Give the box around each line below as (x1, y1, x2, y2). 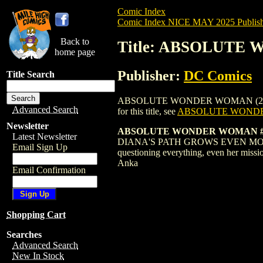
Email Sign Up (12, 142, 68, 152)
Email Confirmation (12, 165, 86, 175)
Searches (6, 230, 42, 240)
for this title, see (117, 106, 177, 116)
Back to (60, 36, 89, 46)
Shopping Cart (6, 210, 66, 220)
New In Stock (12, 251, 64, 261)
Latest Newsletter (12, 131, 77, 141)
